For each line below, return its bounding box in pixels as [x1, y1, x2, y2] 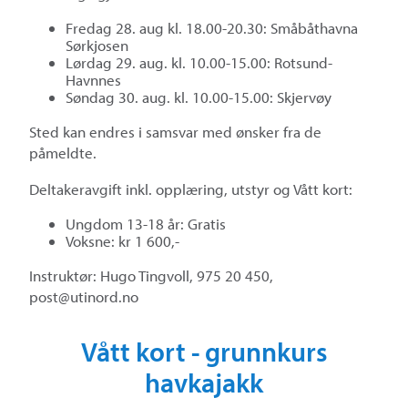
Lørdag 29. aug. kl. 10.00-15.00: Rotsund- [66, 53, 332, 73]
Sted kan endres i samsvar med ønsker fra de [29, 122, 321, 142]
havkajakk [145, 365, 263, 401]
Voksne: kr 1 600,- [66, 231, 179, 251]
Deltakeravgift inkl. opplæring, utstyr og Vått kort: [29, 179, 352, 199]
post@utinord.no [29, 287, 138, 307]
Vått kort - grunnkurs [80, 334, 328, 370]
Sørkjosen [66, 36, 128, 56]
